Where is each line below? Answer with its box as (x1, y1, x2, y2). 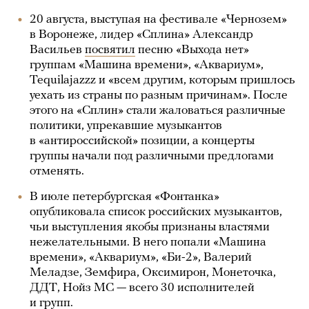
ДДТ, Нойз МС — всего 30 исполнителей (30, 281, 255, 295)
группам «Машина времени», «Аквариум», (30, 59, 263, 72)
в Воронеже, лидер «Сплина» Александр (30, 28, 253, 41)
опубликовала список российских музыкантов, (30, 206, 282, 219)
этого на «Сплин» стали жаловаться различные (30, 104, 286, 117)
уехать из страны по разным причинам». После (30, 89, 288, 102)
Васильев (30, 43, 85, 57)
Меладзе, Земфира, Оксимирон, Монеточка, (30, 266, 276, 279)
